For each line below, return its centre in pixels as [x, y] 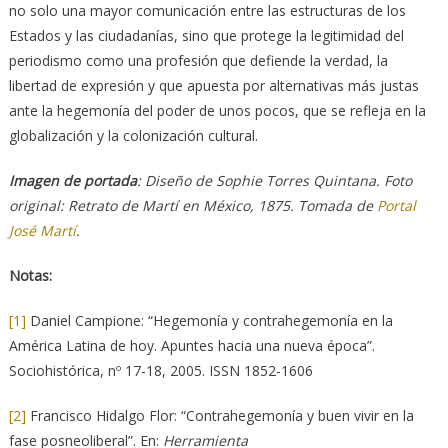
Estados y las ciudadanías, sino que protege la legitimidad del [206, 36]
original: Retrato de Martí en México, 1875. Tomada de [192, 206]
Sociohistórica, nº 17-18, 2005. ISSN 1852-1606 [160, 371]
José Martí [42, 231]
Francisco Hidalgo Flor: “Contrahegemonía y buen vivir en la [219, 416]
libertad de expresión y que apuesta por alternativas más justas [213, 86]
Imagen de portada [72, 181]
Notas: [30, 276]
